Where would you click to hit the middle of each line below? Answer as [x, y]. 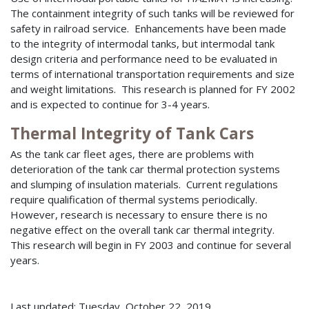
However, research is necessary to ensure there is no [139, 215]
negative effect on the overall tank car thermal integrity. [144, 230]
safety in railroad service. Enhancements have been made [148, 28]
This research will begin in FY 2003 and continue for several [151, 245]
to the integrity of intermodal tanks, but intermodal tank [142, 43]
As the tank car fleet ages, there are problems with [132, 154]
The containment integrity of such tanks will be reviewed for [152, 13]
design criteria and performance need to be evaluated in [144, 58]
